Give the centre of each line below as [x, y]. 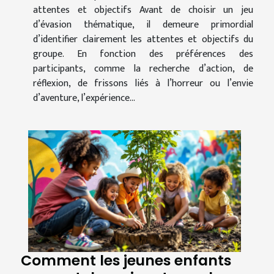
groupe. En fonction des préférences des [143, 54]
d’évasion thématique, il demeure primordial [143, 25]
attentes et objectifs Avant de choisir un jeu [143, 10]
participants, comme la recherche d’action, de [143, 69]
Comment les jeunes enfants [126, 261]
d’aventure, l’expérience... [84, 98]
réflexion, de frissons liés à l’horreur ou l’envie [143, 84]
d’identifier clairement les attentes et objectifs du [143, 40]
